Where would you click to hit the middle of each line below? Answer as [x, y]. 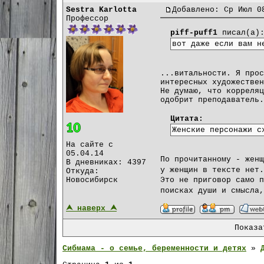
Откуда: [82, 171]
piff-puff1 [194, 33]
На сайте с [90, 144]
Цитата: [187, 119]
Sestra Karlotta [101, 10]
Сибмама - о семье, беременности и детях [154, 249]
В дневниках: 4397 [106, 162]
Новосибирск [92, 180]
